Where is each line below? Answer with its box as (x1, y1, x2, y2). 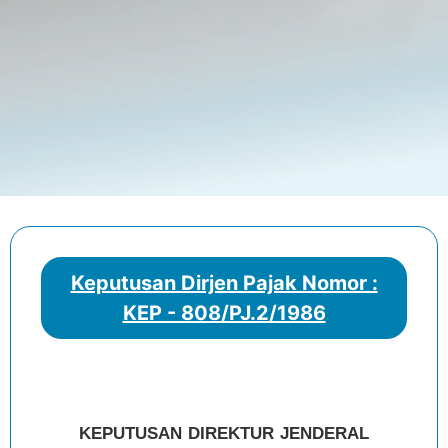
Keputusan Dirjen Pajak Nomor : (70, 270, 378, 295)
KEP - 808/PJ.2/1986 (122, 300, 326, 325)
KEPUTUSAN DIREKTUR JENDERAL (79, 423, 369, 443)
